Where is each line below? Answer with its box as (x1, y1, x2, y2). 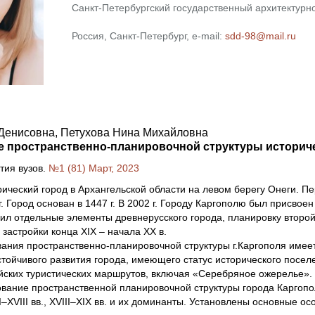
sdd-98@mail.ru (225, 30, 296, 41)
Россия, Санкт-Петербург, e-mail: (72, 30, 225, 41)
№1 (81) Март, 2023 (49, 162, 139, 174)
